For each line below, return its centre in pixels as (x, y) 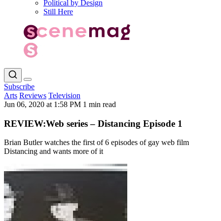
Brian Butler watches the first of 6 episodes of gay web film (96, 143)
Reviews (33, 95)
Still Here (58, 12)
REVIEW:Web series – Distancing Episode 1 (93, 123)
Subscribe (19, 86)
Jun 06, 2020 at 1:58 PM (43, 104)
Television (64, 95)
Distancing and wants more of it (54, 151)
